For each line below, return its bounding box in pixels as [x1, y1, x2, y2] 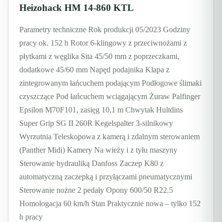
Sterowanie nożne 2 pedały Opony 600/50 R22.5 [19, 185, 173, 194]
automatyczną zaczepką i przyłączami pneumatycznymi [19, 172, 192, 181]
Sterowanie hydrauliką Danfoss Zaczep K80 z [19, 159, 164, 167]
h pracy [19, 212, 43, 221]
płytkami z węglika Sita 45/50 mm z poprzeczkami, [19, 52, 179, 60]
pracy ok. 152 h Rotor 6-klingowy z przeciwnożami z [19, 38, 187, 47]
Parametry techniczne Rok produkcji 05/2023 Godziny [19, 25, 190, 34]
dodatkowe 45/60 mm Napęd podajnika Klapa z [19, 65, 169, 74]
